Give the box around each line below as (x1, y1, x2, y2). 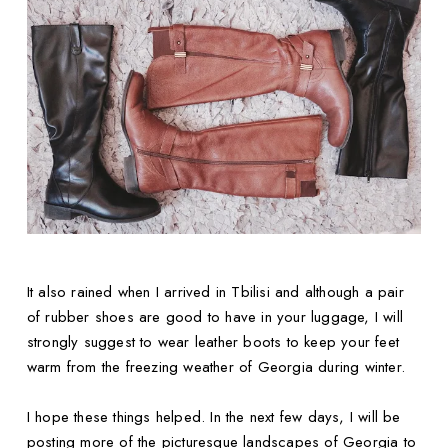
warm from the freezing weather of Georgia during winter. (26, 356, 406, 379)
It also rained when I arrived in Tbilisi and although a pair (26, 281, 404, 304)
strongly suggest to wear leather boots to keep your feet (26, 331, 400, 354)
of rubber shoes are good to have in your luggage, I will (26, 306, 404, 329)
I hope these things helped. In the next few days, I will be (26, 406, 401, 429)
